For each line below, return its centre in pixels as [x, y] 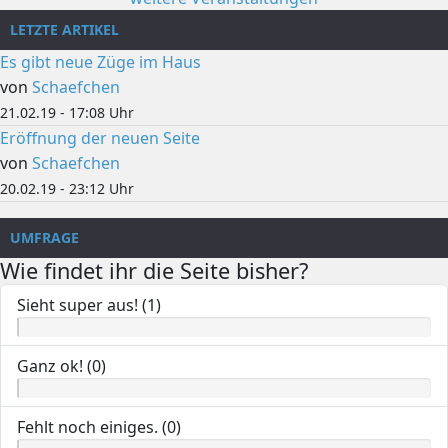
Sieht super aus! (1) [89, 304]
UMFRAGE [44, 237]
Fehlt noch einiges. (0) [99, 426]
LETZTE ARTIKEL [64, 29]
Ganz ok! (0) [61, 365]
